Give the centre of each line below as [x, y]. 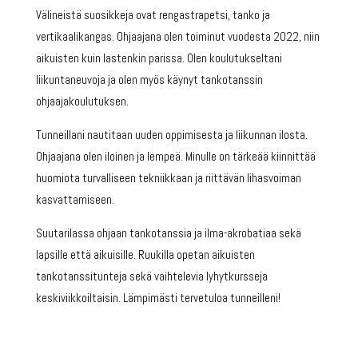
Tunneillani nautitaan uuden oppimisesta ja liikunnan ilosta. [171, 134]
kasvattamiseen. [75, 199]
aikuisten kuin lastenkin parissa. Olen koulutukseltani [159, 58]
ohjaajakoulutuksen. [82, 101]
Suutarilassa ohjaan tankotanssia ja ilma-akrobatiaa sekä [168, 233]
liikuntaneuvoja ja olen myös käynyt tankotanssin [149, 79]
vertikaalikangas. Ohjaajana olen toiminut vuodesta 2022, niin [177, 36]
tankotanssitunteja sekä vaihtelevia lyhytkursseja [151, 276]
